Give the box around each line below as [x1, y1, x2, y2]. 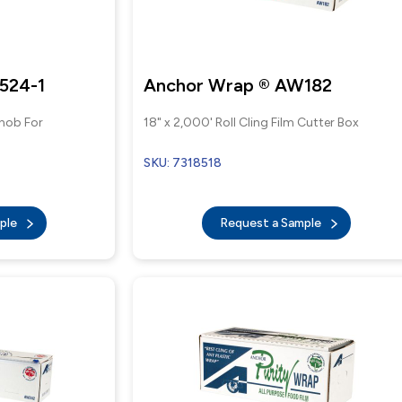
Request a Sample [219, 215, 324, 231]
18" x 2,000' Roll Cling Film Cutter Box [144, 115, 360, 130]
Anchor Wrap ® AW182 [144, 74, 333, 96]
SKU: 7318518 [144, 155, 223, 170]
